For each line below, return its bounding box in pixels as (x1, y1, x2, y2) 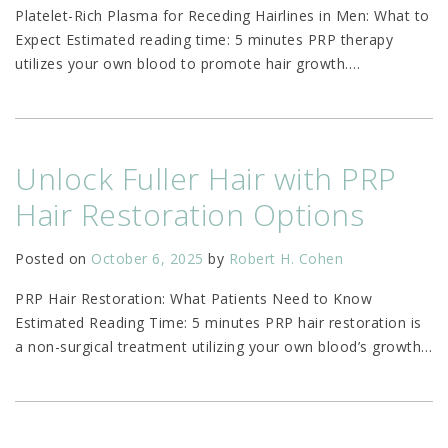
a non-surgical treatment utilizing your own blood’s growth (15, 337, 421, 357)
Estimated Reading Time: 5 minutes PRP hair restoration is (15, 313, 422, 333)
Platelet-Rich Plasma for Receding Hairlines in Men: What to (15, 6, 430, 26)
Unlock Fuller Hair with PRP (15, 158, 397, 200)
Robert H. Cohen (228, 249, 343, 269)
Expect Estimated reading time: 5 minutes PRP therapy (15, 30, 393, 50)
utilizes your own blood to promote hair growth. (15, 54, 349, 74)
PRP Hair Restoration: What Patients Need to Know (15, 289, 372, 309)
